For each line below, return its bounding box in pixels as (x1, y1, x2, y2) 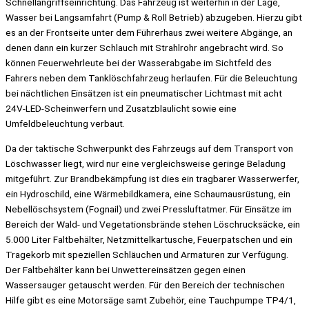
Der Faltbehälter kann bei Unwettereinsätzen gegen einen (6, 263, 246, 275)
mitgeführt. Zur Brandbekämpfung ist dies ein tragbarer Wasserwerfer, (6, 172, 299, 184)
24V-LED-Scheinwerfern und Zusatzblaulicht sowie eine (6, 103, 237, 114)
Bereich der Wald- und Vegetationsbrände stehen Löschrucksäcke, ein (6, 218, 300, 230)
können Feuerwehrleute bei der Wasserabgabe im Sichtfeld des (6, 57, 272, 69)
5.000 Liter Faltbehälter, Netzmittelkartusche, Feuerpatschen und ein (6, 233, 292, 245)
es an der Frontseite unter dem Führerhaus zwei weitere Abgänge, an (6, 27, 292, 39)
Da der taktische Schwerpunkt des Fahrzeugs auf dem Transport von (6, 142, 293, 154)
